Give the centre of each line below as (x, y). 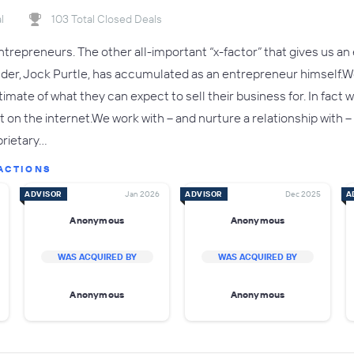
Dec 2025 (303, 194)
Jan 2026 (143, 194)
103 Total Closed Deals (107, 19)
